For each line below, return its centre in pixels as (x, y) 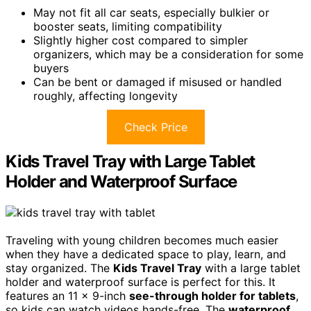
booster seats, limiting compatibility (128, 26)
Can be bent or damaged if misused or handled (158, 82)
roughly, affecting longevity (106, 95)
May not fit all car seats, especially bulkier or (151, 12)
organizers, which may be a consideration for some (168, 54)
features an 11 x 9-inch (67, 295)
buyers (51, 68)
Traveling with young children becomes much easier (142, 240)
